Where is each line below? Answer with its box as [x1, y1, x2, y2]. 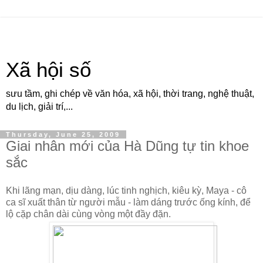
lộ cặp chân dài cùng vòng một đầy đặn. [6, 208, 171, 219]
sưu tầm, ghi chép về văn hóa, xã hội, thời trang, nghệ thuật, [6, 89, 254, 99]
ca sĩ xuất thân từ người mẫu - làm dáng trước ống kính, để [6, 197, 251, 207]
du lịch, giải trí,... [6, 102, 73, 112]
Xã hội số [6, 59, 91, 81]
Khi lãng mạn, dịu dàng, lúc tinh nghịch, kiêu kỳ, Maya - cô [6, 185, 247, 195]
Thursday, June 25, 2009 [6, 131, 120, 138]
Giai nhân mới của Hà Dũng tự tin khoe [6, 138, 249, 154]
